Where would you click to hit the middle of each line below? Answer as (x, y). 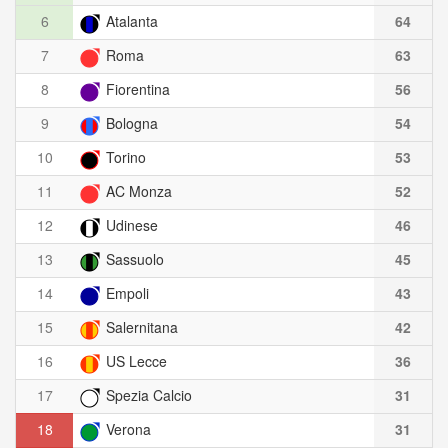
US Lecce (134, 361)
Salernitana (140, 327)
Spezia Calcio (147, 395)
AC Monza (137, 191)
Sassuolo (133, 259)
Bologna (130, 123)
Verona (126, 429)
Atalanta (130, 21)
